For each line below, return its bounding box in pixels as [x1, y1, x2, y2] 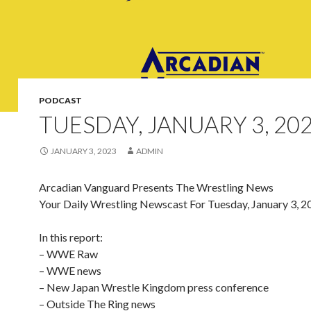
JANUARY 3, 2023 [51, 146, 117, 156]
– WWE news [39, 264, 101, 277]
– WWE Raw [39, 247, 98, 260]
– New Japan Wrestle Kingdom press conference [39, 280, 269, 294]
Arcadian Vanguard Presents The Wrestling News [39, 180, 274, 194]
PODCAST [39, 95, 82, 106]
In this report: [39, 230, 103, 244]
